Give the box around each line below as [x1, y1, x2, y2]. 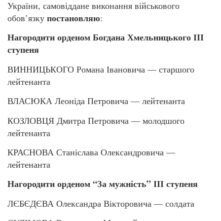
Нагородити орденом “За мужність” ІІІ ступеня [7, 177, 198, 190]
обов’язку [7, 12, 47, 24]
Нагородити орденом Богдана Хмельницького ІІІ [7, 31, 204, 44]
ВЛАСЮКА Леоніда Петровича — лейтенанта [7, 95, 185, 107]
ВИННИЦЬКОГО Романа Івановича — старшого [7, 63, 194, 75]
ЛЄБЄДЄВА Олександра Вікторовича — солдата [7, 197, 194, 209]
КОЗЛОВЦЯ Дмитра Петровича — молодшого [7, 114, 184, 126]
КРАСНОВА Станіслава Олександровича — [7, 146, 175, 158]
